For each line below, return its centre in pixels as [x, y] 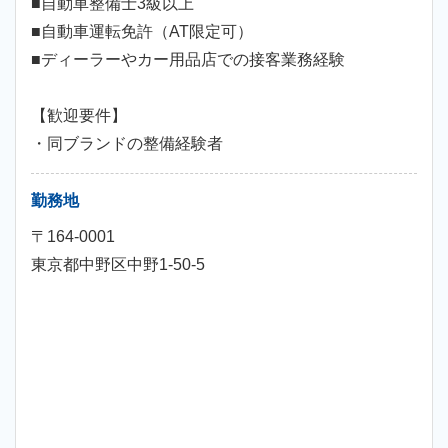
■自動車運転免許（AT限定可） [142, 31]
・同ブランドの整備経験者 [127, 143]
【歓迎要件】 [79, 115]
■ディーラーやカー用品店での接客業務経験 [188, 59]
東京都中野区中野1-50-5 [118, 264]
